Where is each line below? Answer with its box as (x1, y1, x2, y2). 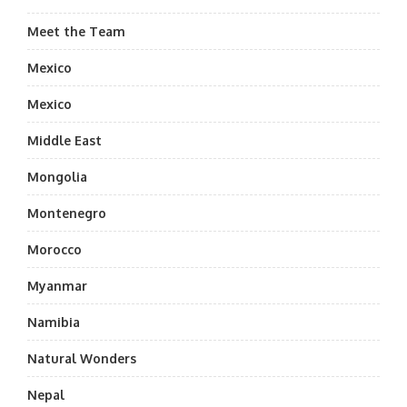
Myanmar (27, 278, 87, 293)
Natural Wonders (27, 351, 136, 366)
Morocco (27, 242, 82, 257)
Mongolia (27, 169, 87, 184)
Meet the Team (27, 24, 125, 39)
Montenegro (27, 205, 106, 221)
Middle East (27, 133, 102, 148)
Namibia (27, 314, 80, 330)
